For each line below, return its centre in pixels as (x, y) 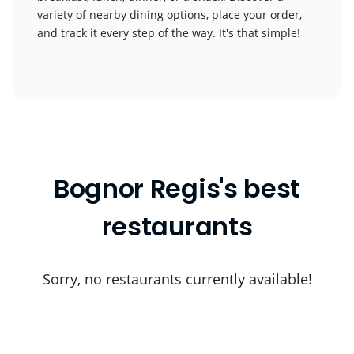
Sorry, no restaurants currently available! (177, 279)
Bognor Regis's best (177, 188)
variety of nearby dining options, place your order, (169, 15)
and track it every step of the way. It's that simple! (169, 33)
